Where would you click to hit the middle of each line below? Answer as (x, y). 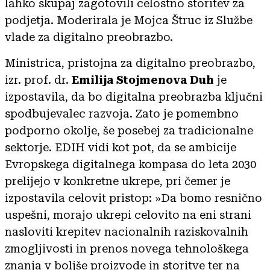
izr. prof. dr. (38, 80)
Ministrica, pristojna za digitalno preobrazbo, (130, 63)
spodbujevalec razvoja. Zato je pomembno (122, 113)
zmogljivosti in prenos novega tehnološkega (127, 248)
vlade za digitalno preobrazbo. (89, 37)
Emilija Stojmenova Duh (143, 80)
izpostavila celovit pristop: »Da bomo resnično (133, 198)
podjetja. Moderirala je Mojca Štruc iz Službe (129, 20)
